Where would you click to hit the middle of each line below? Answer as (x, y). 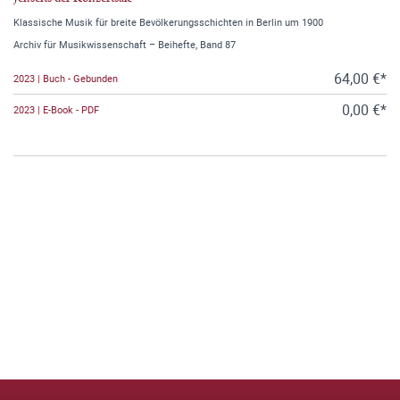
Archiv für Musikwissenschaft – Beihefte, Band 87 (125, 44)
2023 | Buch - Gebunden (66, 79)
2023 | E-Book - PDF (56, 110)
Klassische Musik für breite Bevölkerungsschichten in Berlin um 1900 (168, 21)
